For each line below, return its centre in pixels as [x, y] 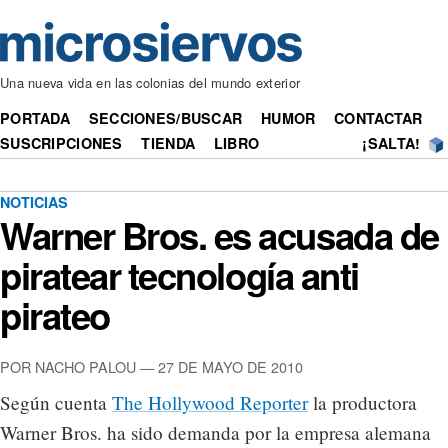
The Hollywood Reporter [210, 403]
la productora [362, 403]
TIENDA [168, 143]
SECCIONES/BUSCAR [165, 118]
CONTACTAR [378, 118]
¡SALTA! [391, 143]
